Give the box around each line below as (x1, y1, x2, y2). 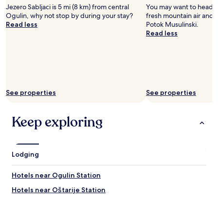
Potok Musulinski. (146, 20, 199, 29)
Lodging (12, 150, 39, 159)
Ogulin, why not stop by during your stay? (6, 11, 133, 20)
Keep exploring (12, 113, 103, 131)
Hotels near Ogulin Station (12, 171, 101, 180)
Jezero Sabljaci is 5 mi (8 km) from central (6, 2, 129, 11)
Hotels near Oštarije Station (12, 185, 106, 194)
